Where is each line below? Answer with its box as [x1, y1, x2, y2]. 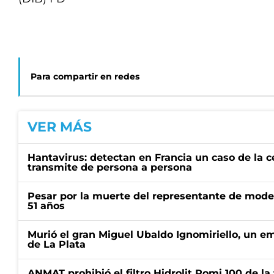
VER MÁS [28, 119, 92, 135]
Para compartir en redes [31, 71, 139, 82]
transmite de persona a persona [28, 161, 192, 173]
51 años [28, 200, 65, 212]
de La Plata [28, 239, 86, 250]
